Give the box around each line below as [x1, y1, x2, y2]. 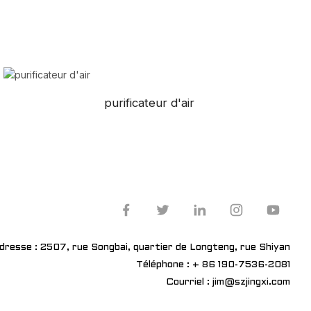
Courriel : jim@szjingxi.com [166, 277, 290, 287]
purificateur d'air [103, 96, 194, 110]
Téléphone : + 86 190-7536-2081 [136, 260, 290, 269]
